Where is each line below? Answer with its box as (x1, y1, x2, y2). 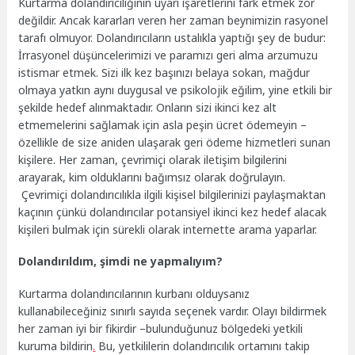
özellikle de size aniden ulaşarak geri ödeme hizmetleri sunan (18, 134, 331, 150)
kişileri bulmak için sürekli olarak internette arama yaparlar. (18, 221, 318, 237)
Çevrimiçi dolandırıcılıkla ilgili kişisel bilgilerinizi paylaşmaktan (18, 186, 326, 202)
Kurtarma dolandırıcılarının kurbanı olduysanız (18, 286, 250, 302)
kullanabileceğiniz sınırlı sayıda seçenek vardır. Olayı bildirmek (18, 303, 327, 319)
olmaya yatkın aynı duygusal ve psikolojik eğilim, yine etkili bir (18, 82, 333, 97)
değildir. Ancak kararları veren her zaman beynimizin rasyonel (18, 12, 329, 28)
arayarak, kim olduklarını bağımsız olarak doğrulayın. (18, 169, 286, 185)
